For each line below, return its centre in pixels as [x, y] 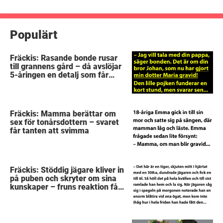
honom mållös [36, 83]
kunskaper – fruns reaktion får [66, 187]
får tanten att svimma [50, 131]
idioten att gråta [40, 195]
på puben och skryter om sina [63, 178]
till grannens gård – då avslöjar [66, 66]
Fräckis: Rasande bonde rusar [64, 58]
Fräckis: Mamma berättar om [63, 114]
